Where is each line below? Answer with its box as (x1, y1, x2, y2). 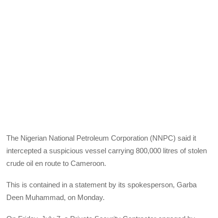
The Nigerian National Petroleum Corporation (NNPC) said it (6, 133, 197, 142)
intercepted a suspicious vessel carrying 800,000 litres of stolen (6, 146, 207, 155)
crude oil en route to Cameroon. (6, 159, 107, 167)
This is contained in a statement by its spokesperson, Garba (6, 180, 197, 189)
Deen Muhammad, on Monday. (6, 193, 105, 201)
